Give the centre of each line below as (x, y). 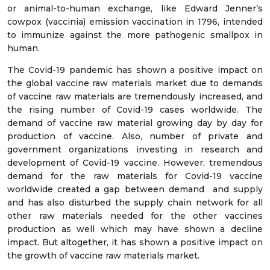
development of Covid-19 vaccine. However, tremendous (135, 163)
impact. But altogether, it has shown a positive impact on (135, 243)
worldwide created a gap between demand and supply (135, 190)
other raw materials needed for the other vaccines (135, 216)
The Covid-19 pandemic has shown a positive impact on (135, 70)
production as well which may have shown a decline (135, 229)
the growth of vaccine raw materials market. (103, 256)
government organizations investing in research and (135, 150)
